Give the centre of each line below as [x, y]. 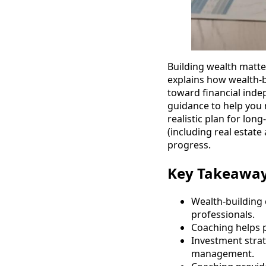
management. [223, 253]
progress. [189, 145]
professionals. [223, 214]
